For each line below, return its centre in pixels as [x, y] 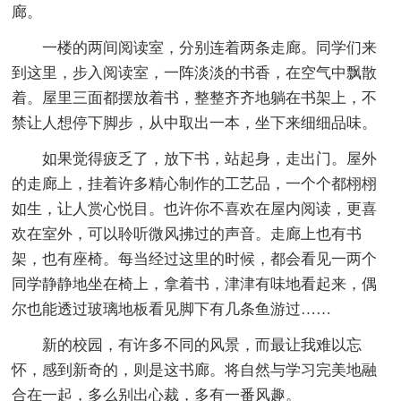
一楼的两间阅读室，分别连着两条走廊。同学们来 [210, 47]
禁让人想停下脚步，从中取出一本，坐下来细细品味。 [195, 123]
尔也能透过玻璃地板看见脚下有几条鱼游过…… [172, 309]
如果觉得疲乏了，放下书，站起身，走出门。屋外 [210, 158]
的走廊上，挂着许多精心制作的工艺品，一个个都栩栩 [195, 183]
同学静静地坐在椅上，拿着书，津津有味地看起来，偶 [195, 284]
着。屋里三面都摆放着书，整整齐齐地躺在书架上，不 [195, 98]
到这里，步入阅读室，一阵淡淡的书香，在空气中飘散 [195, 73]
